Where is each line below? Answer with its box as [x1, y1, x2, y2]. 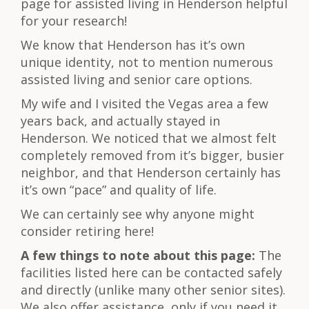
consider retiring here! [21, 223, 154, 239]
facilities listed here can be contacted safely [21, 264, 282, 281]
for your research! [21, 12, 127, 29]
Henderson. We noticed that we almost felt [21, 130, 277, 146]
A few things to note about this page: [21, 247, 255, 263]
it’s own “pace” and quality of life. [21, 181, 217, 198]
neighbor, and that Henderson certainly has [21, 164, 281, 181]
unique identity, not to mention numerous [21, 54, 273, 70]
